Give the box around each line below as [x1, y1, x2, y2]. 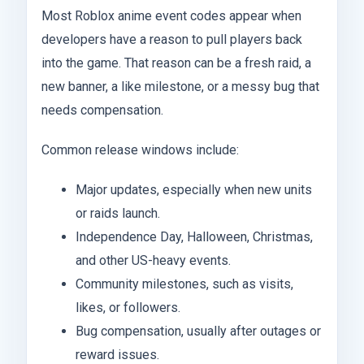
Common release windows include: [41, 142, 239, 158]
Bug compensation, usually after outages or [75, 323, 321, 340]
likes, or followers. [75, 300, 180, 316]
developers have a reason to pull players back [41, 32, 302, 48]
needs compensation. [41, 102, 163, 119]
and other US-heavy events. [75, 253, 231, 269]
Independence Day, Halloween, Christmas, [75, 229, 313, 245]
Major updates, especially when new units [75, 182, 312, 198]
